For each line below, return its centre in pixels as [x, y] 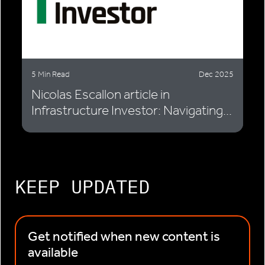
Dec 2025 [216, 75]
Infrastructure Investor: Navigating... [132, 111]
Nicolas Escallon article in [101, 95]
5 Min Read [51, 75]
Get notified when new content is [124, 237]
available [53, 253]
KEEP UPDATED [82, 187]
